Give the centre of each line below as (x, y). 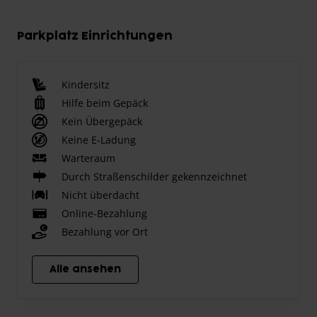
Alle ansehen (85, 269)
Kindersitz (86, 84)
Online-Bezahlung (104, 213)
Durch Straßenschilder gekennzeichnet (154, 176)
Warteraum (88, 158)
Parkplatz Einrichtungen (95, 36)
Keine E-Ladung (99, 139)
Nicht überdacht (100, 195)
